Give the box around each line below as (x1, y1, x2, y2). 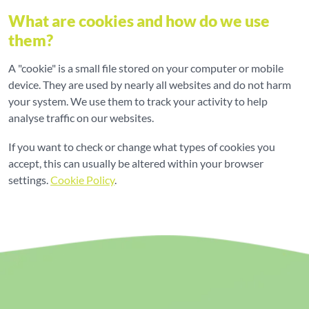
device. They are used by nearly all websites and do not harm (8, 78, 291, 91)
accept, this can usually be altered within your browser (8, 157, 263, 170)
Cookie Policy (50, 173, 114, 186)
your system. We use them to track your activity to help (8, 94, 268, 108)
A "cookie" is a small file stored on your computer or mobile (8, 61, 283, 74)
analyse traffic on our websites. (8, 111, 154, 124)
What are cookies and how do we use (8, 11, 270, 30)
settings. (8, 173, 50, 186)
